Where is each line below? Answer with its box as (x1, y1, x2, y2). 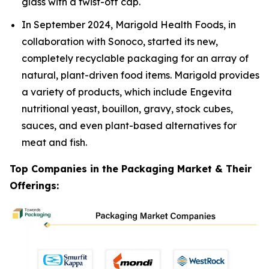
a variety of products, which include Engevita (22, 86, 232, 98)
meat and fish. (22, 136, 87, 149)
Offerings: (10, 180, 59, 192)
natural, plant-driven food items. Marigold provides (22, 69, 259, 82)
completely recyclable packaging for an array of (22, 52, 249, 65)
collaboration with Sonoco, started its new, (22, 35, 218, 48)
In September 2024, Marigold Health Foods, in (22, 19, 236, 31)
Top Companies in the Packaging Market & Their (10, 163, 252, 175)
